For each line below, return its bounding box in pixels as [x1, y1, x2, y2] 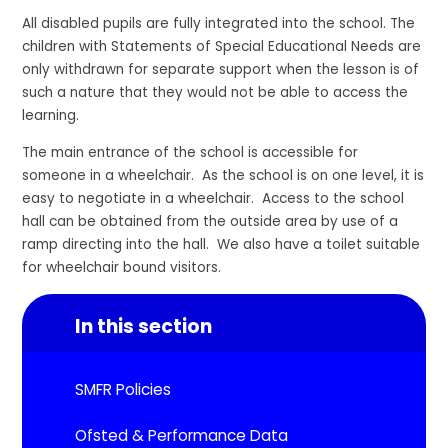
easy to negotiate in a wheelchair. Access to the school [22, 188, 405, 208]
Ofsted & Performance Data [75, 424, 289, 446]
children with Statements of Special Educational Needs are [22, 36, 422, 56]
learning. [22, 105, 80, 125]
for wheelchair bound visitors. [22, 257, 222, 277]
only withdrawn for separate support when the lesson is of [22, 59, 420, 79]
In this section [75, 312, 213, 340]
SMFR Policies [75, 379, 172, 401]
